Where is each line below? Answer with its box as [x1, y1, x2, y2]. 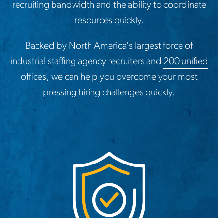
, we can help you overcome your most [46, 72, 198, 82]
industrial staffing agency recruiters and [10, 56, 163, 67]
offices [20, 72, 46, 82]
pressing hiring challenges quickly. [43, 88, 175, 98]
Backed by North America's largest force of [25, 41, 193, 51]
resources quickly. [74, 16, 144, 26]
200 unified [163, 56, 208, 67]
